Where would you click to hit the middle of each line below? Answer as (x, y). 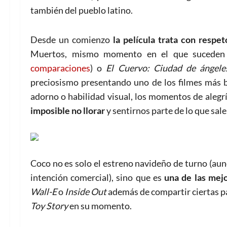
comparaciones (60, 68)
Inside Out (85, 191)
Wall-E (44, 191)
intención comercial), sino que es (96, 177)
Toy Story (49, 205)
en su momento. (100, 205)
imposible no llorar (68, 110)
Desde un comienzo (72, 39)
